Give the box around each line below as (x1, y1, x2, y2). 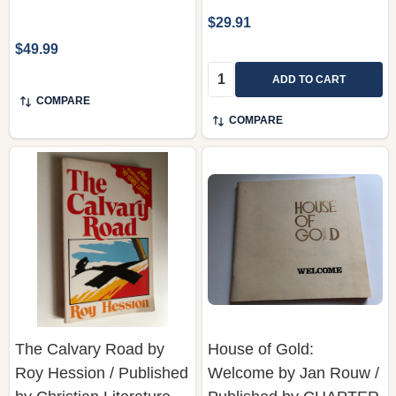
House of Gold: (208, 339, 314, 358)
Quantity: (208, 64, 263, 80)
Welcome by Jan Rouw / (208, 363, 379, 382)
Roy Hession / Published (15, 363, 188, 382)
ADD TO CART (272, 72, 346, 86)
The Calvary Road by (15, 339, 164, 358)
